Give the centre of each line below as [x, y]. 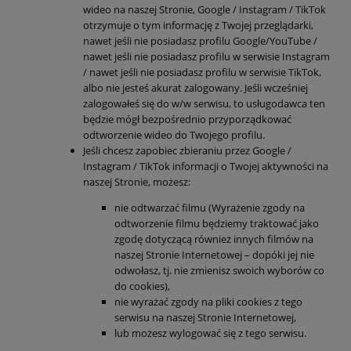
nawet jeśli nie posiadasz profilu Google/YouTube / [200, 40]
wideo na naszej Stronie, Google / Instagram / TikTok [204, 9]
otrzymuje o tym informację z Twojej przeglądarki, [198, 25]
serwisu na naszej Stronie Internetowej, [205, 317]
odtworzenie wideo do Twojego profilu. [174, 134]
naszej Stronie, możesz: [137, 181]
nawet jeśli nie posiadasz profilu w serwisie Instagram [206, 56]
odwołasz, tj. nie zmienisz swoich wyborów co [219, 270]
